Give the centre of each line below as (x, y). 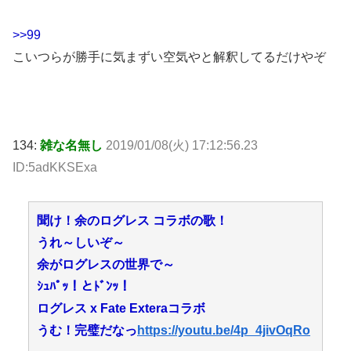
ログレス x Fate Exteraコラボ (121, 309)
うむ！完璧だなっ (87, 331)
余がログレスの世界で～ (106, 265)
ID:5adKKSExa (55, 168)
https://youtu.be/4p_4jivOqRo (224, 331)
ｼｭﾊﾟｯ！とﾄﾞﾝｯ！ (84, 287)
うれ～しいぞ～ (81, 243)
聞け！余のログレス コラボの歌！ (132, 221)
